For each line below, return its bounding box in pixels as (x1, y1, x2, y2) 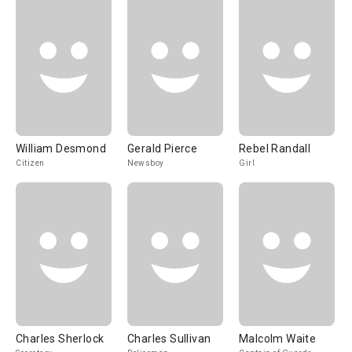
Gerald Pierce (127, 142, 198, 155)
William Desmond (16, 142, 106, 155)
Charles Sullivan (127, 332, 211, 345)
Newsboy (127, 159, 164, 167)
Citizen (16, 159, 45, 167)
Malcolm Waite (239, 332, 317, 345)
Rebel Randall (239, 142, 311, 155)
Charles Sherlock (16, 332, 104, 345)
